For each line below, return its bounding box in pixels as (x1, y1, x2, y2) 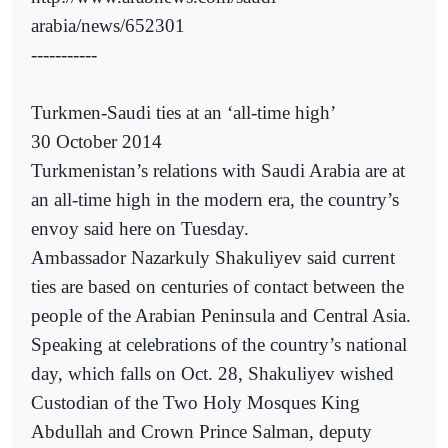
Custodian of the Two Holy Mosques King (31, 392, 360, 414)
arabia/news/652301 (31, 15, 185, 37)
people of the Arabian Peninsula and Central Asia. (31, 305, 411, 327)
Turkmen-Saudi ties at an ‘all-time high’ (31, 102, 336, 124)
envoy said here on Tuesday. (31, 218, 249, 240)
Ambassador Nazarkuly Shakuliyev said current (31, 247, 395, 269)
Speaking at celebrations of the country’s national (31, 334, 407, 356)
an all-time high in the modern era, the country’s (31, 189, 399, 211)
